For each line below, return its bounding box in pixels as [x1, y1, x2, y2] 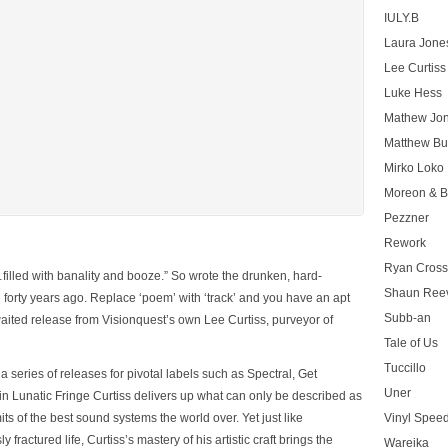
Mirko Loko [384, 161, 444, 175]
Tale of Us [384, 336, 438, 350]
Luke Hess [384, 86, 442, 100]
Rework [384, 236, 426, 250]
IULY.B [384, 11, 419, 25]
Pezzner [384, 211, 429, 225]
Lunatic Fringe [12, 389, 93, 403]
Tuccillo [384, 361, 426, 375]
